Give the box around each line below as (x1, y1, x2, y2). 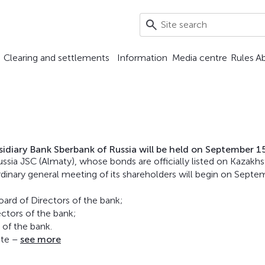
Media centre (172, 52, 227, 63)
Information (117, 52, 167, 63)
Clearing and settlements (3, 52, 109, 63)
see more (20, 234, 61, 245)
